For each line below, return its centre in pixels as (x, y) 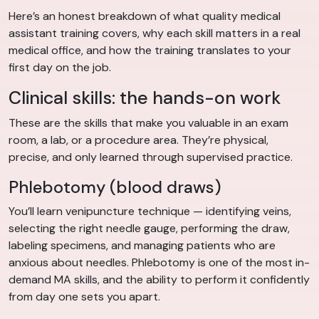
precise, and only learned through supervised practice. (151, 157)
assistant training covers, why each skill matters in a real (155, 33)
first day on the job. (60, 68)
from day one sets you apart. (84, 297)
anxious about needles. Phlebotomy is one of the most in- (159, 263)
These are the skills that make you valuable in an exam (148, 123)
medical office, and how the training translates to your (150, 51)
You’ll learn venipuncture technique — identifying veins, (150, 211)
